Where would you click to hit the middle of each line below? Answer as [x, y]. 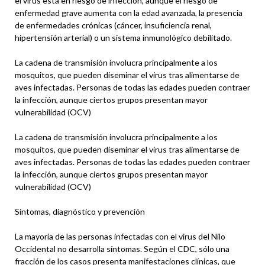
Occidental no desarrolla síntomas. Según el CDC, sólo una [122, 248]
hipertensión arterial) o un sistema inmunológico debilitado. [123, 37]
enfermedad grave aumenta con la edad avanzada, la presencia [129, 12]
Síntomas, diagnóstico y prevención [80, 211]
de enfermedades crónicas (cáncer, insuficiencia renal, [113, 25]
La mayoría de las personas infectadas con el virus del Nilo [120, 236]
